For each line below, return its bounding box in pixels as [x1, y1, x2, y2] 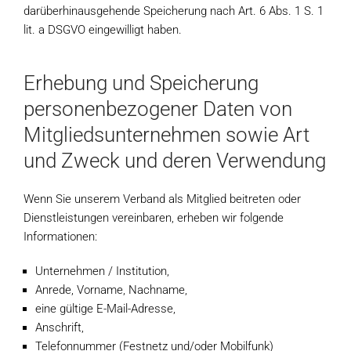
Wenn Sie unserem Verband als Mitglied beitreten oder [24, 192, 301, 206]
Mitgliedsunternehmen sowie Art [24, 123, 309, 147]
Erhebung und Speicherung [24, 71, 259, 95]
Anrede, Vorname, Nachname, [35, 283, 187, 297]
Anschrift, [35, 320, 84, 335]
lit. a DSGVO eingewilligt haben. [24, 23, 182, 37]
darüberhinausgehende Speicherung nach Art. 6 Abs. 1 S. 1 [24, 4, 324, 18]
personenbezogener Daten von [24, 97, 292, 121]
